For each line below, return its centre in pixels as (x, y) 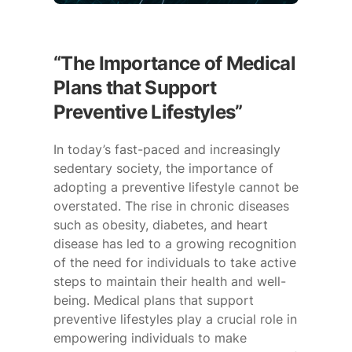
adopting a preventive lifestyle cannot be (176, 187)
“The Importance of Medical (174, 63)
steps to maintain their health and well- (170, 281)
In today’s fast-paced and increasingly (167, 149)
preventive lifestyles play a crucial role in (175, 319)
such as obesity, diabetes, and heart (161, 224)
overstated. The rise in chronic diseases (171, 205)
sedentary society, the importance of (163, 168)
